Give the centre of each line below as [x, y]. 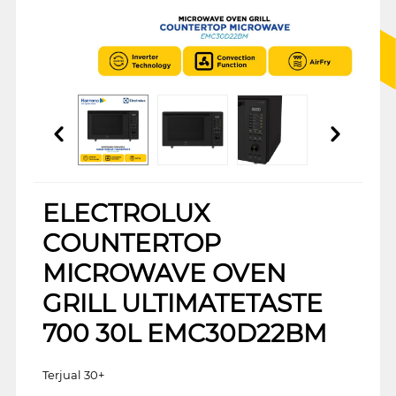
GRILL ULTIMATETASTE [182, 303]
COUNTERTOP [131, 243]
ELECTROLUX [126, 213]
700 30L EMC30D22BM [184, 333]
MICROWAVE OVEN [164, 273]
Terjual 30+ [73, 374]
